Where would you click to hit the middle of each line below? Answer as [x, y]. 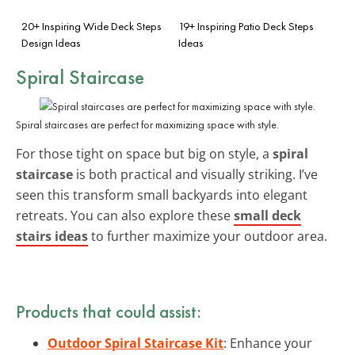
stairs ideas [52, 236]
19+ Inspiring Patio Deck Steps [246, 26]
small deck [267, 215]
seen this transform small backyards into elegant [162, 195]
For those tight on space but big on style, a [144, 153]
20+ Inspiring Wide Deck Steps [92, 26]
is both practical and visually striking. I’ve [195, 174]
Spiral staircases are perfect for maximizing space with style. [147, 124]
